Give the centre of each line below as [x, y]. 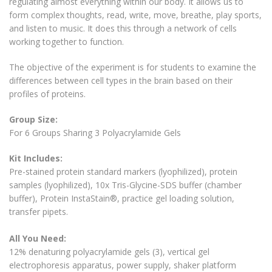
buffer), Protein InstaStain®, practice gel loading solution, [122, 199]
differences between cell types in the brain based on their [121, 81]
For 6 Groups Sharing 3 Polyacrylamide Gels [95, 133]
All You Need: [38, 239]
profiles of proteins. [47, 94]
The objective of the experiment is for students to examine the [133, 67]
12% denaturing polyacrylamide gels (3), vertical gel [109, 252]
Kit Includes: [36, 158]
